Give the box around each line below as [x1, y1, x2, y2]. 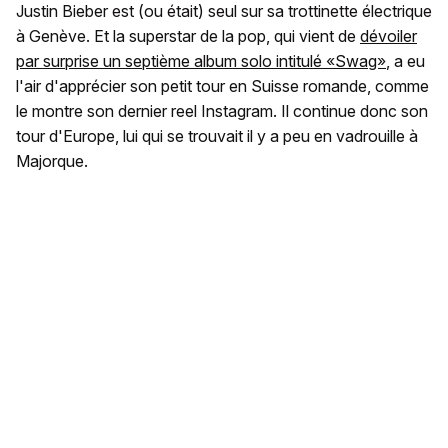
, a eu [386, 51, 425, 72]
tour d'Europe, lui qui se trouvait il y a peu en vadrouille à [16, 126, 418, 147]
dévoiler [360, 26, 417, 47]
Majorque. [16, 151, 88, 172]
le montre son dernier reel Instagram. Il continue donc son [16, 101, 428, 122]
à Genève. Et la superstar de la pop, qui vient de [16, 26, 360, 47]
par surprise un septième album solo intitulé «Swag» [16, 51, 386, 72]
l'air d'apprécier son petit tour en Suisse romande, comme [16, 76, 429, 97]
